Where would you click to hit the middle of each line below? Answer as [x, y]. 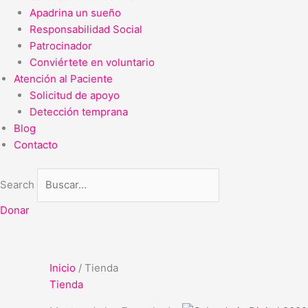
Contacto [36, 144]
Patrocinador [60, 45]
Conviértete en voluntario [92, 62]
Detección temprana [78, 111]
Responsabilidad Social [86, 29]
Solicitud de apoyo [74, 95]
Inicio [63, 267]
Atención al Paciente [63, 78]
